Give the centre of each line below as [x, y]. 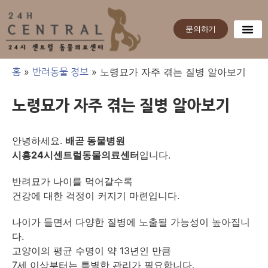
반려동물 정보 [60, 71]
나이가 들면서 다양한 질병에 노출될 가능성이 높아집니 [131, 222]
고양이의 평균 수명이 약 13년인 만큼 [92, 250]
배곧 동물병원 [95, 140]
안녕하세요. [39, 140]
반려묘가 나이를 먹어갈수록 [72, 181]
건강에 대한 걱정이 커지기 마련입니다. [96, 195]
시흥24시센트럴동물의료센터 [76, 155]
